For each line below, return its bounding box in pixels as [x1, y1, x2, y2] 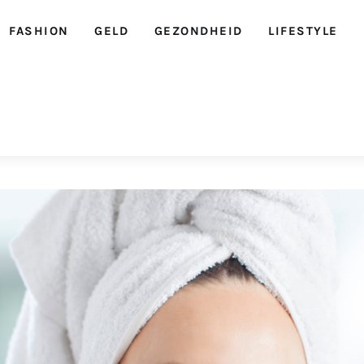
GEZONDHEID [154, 23, 243, 38]
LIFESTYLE [268, 23, 338, 38]
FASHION [9, 23, 69, 38]
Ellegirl [68, 50, 147, 80]
